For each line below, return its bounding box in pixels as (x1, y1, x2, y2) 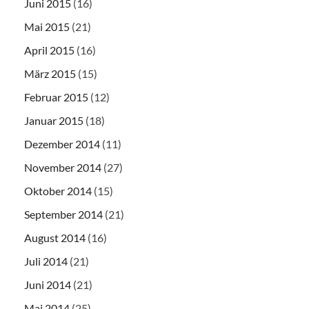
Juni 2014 (24, 278, 71, 292)
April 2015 (24, 43, 74, 57)
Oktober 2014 (24, 184, 92, 198)
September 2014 (24, 208, 103, 221)
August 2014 (24, 231, 86, 245)
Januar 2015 (24, 114, 83, 128)
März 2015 (24, 67, 76, 81)
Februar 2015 (24, 90, 88, 104)
